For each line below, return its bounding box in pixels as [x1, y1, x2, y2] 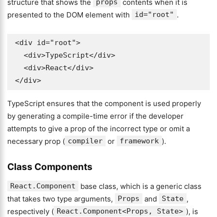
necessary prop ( [7, 137, 65, 146]
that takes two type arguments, [7, 194, 115, 203]
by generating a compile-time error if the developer [7, 111, 184, 121]
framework [120, 137, 159, 145]
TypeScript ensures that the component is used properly [7, 99, 201, 108]
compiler [68, 137, 103, 145]
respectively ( [7, 207, 54, 216]
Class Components [7, 161, 93, 172]
